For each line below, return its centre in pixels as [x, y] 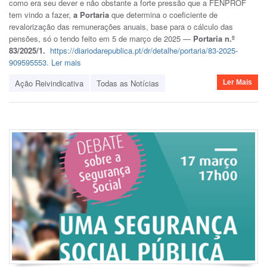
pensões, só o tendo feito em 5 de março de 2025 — [101, 38]
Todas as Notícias [128, 83]
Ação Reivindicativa [49, 83]
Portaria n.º [214, 38]
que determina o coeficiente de [163, 14]
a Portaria [91, 14]
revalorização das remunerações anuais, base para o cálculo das [121, 26]
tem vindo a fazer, [41, 14]
